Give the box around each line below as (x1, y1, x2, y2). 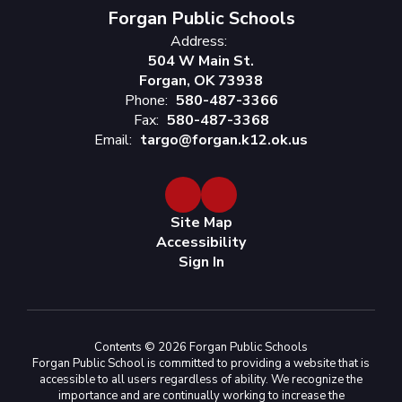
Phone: (124, 91, 168, 110)
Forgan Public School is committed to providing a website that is (32, 355, 370, 371)
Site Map (170, 213, 232, 232)
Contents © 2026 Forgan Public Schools (94, 339, 308, 355)
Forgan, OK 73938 (139, 71, 263, 91)
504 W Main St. (148, 51, 254, 71)
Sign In (178, 252, 224, 272)
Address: (170, 31, 227, 51)
